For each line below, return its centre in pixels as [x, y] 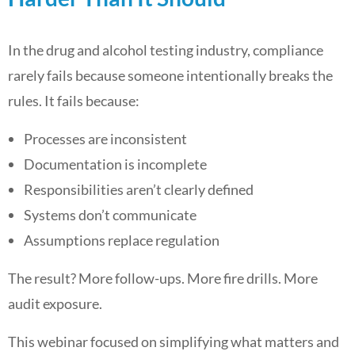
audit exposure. [55, 303]
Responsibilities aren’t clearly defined [139, 189]
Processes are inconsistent [105, 139]
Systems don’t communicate [110, 215]
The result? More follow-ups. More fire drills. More [163, 278]
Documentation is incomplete [115, 164]
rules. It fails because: [74, 101]
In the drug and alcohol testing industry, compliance [166, 50]
